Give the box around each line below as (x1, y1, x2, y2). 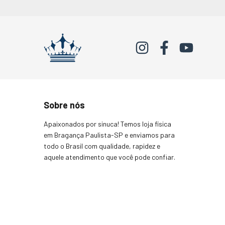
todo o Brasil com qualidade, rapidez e (44, 142, 160, 151)
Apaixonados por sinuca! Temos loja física (44, 120, 171, 129)
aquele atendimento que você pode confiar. (44, 153, 175, 162)
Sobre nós (44, 99, 85, 111)
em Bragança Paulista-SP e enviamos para (44, 131, 175, 140)
